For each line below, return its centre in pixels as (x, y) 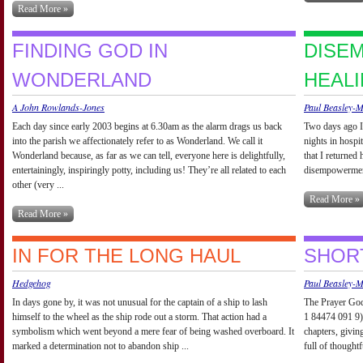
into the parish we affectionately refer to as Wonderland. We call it (137, 141)
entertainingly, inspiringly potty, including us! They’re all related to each (149, 170)
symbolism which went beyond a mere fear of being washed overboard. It (153, 331)
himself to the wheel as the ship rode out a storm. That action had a (139, 316)
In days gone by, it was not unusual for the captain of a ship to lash (140, 302)
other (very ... (38, 184)
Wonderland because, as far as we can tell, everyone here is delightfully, (149, 155)
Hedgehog (32, 282)
